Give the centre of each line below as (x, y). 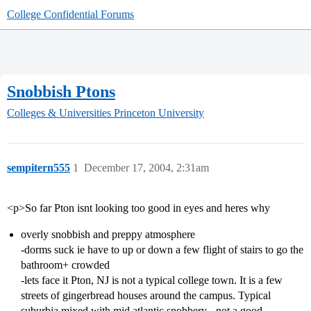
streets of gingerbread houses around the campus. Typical (146, 296)
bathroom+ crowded (65, 265)
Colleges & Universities (59, 113)
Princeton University (159, 113)
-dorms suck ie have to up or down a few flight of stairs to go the (162, 250)
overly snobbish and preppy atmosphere (108, 235)
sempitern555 (39, 168)
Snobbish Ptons (61, 91)
